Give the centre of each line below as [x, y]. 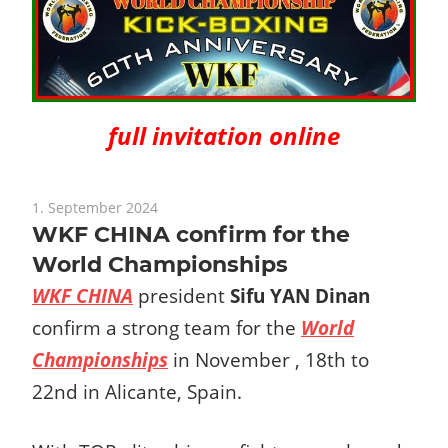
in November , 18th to [268, 359]
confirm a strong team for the [166, 327]
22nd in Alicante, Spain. [137, 391]
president [181, 295]
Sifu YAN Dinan [300, 295]
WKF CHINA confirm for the [191, 234]
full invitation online [224, 135]
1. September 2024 [95, 207]
